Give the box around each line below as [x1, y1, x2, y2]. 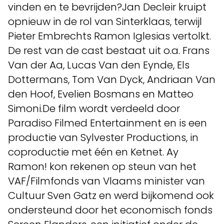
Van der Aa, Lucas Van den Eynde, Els [8, 58, 189, 72]
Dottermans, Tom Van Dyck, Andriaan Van [8, 72, 215, 86]
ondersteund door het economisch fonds [8, 203, 212, 217]
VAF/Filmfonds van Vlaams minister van [8, 174, 205, 188]
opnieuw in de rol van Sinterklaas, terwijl [8, 14, 202, 28]
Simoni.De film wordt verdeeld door [8, 101, 180, 115]
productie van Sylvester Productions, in [8, 130, 198, 144]
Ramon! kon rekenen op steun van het [8, 159, 196, 173]
